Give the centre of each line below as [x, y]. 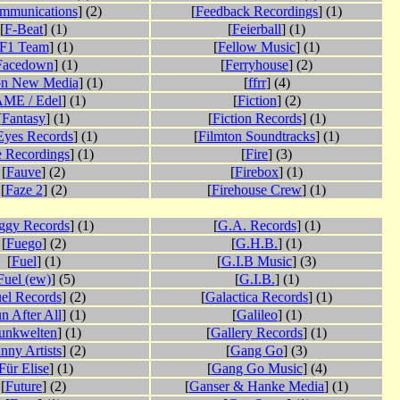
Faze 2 [24, 190]
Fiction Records [257, 119]
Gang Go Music [257, 369]
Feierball [257, 29]
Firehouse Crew [257, 190]
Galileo [257, 315]
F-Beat [24, 29]
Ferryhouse [257, 65]
